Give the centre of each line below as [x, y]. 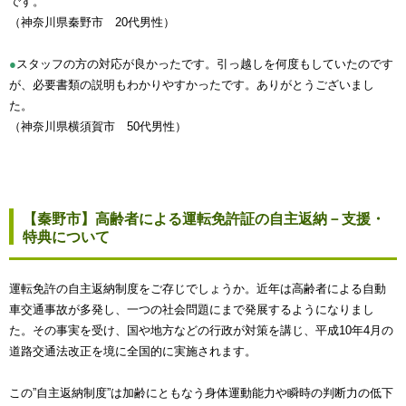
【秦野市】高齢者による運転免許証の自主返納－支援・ [204, 218]
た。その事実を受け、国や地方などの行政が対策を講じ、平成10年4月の [201, 330]
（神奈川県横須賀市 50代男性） [98, 126]
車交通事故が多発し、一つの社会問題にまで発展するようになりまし [192, 309]
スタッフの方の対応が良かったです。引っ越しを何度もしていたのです [205, 63]
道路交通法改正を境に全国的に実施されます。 [133, 351]
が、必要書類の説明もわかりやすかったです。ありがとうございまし [192, 84]
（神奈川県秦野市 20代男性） [92, 22]
